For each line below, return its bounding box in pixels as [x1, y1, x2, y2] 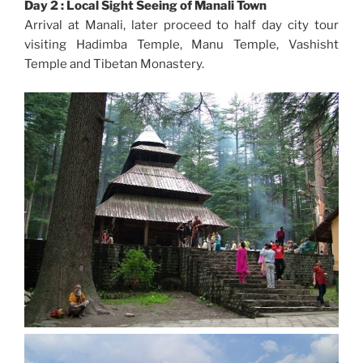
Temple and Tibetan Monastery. [24, 57, 204, 72]
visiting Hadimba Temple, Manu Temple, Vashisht [24, 37, 339, 53]
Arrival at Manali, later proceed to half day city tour [24, 18, 339, 33]
